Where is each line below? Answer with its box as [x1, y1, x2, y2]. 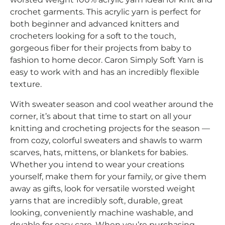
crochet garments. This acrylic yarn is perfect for [10, 7, 201, 17]
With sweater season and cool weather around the [10, 99, 213, 109]
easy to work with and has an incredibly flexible [10, 67, 199, 77]
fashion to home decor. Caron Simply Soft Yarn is [10, 55, 203, 65]
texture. [10, 79, 42, 89]
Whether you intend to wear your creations [10, 160, 184, 170]
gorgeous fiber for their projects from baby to [10, 43, 191, 53]
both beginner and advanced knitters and [10, 19, 179, 29]
